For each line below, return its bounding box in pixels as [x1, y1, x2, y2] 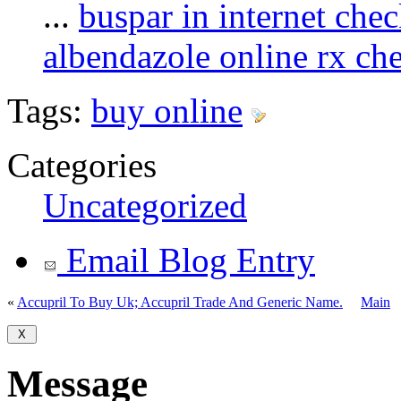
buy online [91, 91, 243, 131]
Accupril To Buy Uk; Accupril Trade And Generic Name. [17, 294, 343, 311]
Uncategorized [43, 186, 247, 226]
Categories [7, 146, 157, 185]
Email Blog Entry [57, 241, 315, 280]
